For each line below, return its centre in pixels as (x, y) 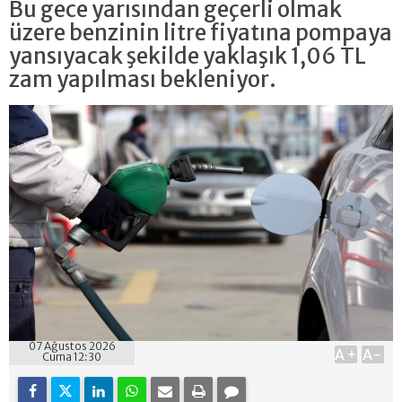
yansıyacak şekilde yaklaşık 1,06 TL (188, 56)
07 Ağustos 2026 (72, 345)
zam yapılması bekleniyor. (143, 79)
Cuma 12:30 (72, 356)
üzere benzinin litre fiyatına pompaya (201, 33)
